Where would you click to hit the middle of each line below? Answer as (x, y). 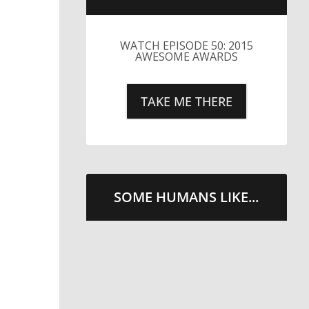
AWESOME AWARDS (186, 56)
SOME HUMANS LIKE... (187, 197)
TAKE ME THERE (186, 101)
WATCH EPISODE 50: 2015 (186, 45)
